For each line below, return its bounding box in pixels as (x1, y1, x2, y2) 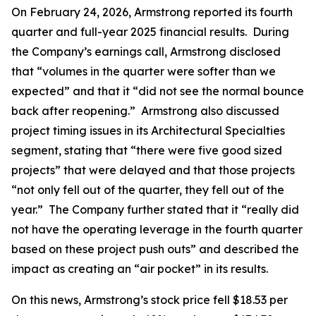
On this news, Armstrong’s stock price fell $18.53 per (11, 293, 288, 307)
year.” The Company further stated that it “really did (11, 202, 299, 217)
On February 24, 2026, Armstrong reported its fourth (11, 5, 293, 19)
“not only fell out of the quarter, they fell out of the (11, 183, 284, 197)
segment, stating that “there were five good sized (11, 143, 282, 157)
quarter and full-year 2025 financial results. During (11, 25, 289, 39)
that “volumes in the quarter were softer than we (11, 64, 276, 78)
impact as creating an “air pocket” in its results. (11, 262, 274, 276)
